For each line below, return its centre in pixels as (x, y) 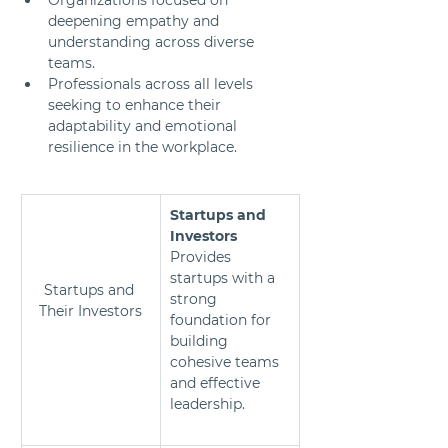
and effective (217, 382)
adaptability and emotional (144, 125)
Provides (202, 256)
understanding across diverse (153, 41)
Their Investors (90, 311)
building (201, 340)
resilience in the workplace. (142, 146)
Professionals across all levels (152, 83)
